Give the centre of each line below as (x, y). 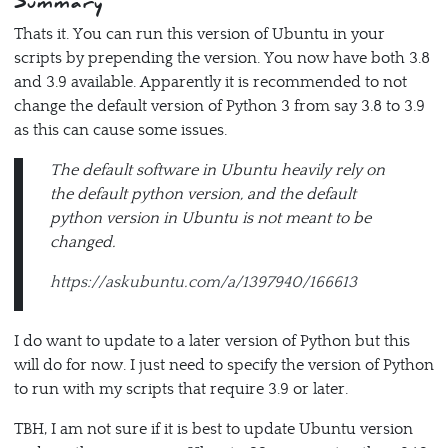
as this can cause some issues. (122, 130)
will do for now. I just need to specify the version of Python (223, 364)
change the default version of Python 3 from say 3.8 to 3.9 (219, 106)
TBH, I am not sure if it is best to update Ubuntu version (213, 428)
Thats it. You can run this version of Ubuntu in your (199, 34)
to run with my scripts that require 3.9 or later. (182, 388)
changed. (82, 242)
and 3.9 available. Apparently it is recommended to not (210, 82)
